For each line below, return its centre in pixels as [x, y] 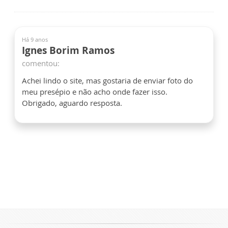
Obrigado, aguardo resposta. [72, 103]
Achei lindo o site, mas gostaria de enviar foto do [107, 80]
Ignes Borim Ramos [68, 50]
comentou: [41, 63]
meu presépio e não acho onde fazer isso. [95, 91]
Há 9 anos [35, 39]
